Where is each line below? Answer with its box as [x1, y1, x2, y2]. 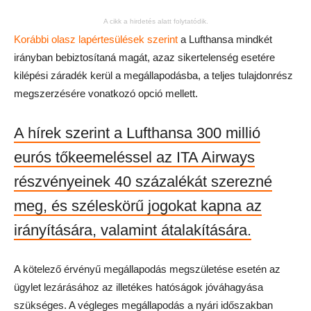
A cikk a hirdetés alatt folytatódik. [103, 17, 208, 25]
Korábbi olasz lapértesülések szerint [14, 33, 178, 45]
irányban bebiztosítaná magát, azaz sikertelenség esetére [14, 51, 275, 63]
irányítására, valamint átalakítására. [14, 221, 251, 239]
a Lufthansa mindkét [178, 33, 272, 45]
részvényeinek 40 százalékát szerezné [14, 173, 272, 190]
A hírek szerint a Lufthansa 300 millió [14, 124, 260, 142]
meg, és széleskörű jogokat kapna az [14, 197, 262, 215]
